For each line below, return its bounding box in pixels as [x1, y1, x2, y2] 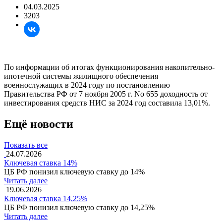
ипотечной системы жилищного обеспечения [4, 71, 158, 80]
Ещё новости [4, 117, 73, 130]
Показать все [4, 140, 48, 149]
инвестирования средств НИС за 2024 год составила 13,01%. [4, 98, 210, 107]
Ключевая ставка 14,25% [4, 194, 87, 203]
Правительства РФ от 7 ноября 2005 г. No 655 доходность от [4, 89, 208, 98]
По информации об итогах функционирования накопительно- [4, 62, 215, 71]
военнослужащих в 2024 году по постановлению [4, 80, 170, 89]
